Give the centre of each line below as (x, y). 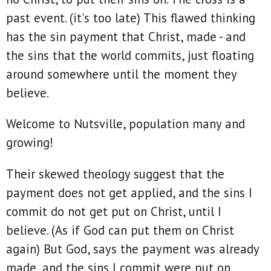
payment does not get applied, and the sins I (129, 193)
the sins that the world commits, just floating (130, 55)
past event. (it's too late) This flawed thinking (131, 18)
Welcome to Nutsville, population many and (126, 124)
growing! (30, 143)
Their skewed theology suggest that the (115, 174)
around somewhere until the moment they (121, 74)
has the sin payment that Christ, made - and (126, 36)
